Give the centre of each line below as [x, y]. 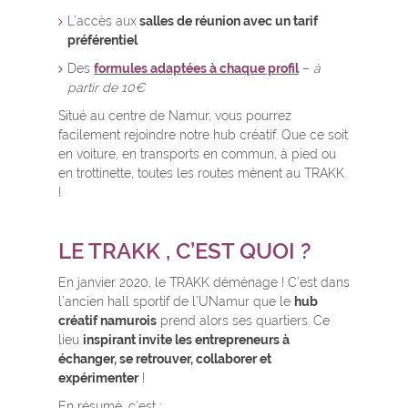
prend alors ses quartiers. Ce [243, 321]
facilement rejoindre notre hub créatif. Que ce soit [203, 135]
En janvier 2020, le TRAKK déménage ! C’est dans [204, 283]
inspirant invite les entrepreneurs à [186, 340]
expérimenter [98, 378]
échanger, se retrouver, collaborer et [165, 359]
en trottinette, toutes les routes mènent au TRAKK [201, 173]
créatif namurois [107, 321]
